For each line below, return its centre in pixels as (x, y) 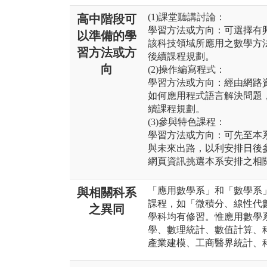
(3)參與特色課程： (187, 122)
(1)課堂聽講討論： (187, 17)
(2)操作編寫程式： (187, 70)
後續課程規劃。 (181, 57)
